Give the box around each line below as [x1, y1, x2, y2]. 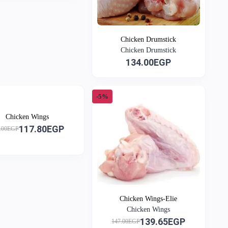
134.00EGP [126, 56, 172, 68]
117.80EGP [19, 123, 65, 134]
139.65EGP [140, 216, 186, 227]
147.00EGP [111, 218, 140, 225]
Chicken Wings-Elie [120, 194, 178, 203]
